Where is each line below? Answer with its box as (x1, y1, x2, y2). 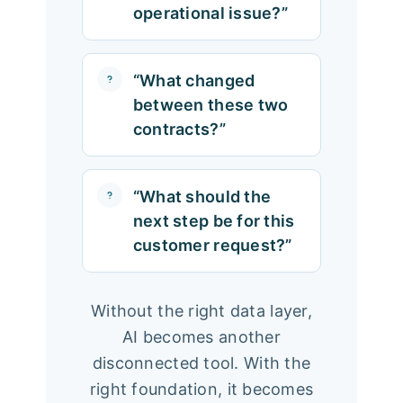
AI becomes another (122, 327, 281, 346)
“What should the (132, 186, 272, 206)
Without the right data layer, (91, 300, 312, 320)
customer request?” (132, 235, 292, 255)
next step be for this (132, 210, 295, 230)
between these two (132, 94, 289, 114)
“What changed (132, 70, 255, 90)
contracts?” (132, 119, 226, 139)
